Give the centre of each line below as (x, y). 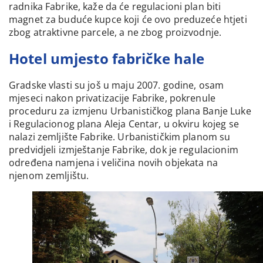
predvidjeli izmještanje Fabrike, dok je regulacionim (124, 149)
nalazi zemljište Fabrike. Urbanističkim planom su (120, 136)
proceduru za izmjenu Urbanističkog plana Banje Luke (130, 111)
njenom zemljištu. (49, 175)
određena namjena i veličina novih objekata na (113, 162)
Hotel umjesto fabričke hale (107, 58)
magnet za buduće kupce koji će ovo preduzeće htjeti (128, 19)
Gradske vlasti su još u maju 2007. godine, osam (117, 85)
